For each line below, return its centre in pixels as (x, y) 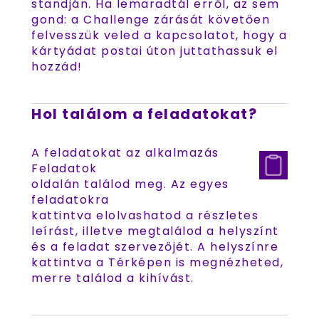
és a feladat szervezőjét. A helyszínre (155, 247)
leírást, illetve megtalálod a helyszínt (155, 231)
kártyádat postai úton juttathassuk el (155, 51)
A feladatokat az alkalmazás (125, 153)
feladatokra (70, 200)
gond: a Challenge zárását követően (151, 20)
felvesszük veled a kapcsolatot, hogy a (159, 35)
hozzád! (57, 67)
